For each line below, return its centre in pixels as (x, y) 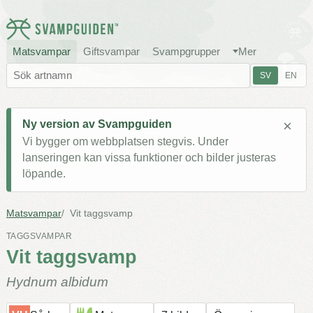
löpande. (44, 174)
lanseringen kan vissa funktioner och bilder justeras (149, 158)
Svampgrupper (186, 52)
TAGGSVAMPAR (39, 236)
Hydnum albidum (57, 282)
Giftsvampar (111, 52)
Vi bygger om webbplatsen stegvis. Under (125, 142)
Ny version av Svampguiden (97, 124)
